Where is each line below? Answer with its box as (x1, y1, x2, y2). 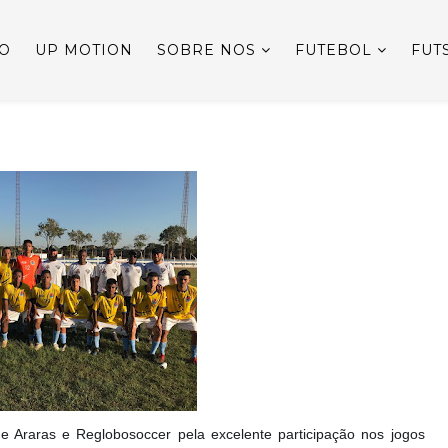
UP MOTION (35, 41, 133, 59)
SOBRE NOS (157, 41, 256, 59)
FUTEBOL (295, 41, 372, 59)
